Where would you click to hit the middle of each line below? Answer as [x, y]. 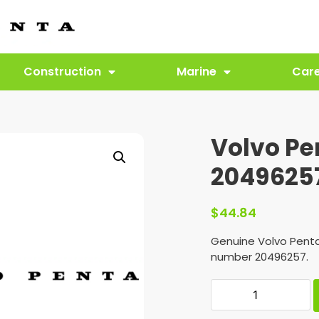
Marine [196, 72]
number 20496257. [260, 257]
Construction [62, 72]
